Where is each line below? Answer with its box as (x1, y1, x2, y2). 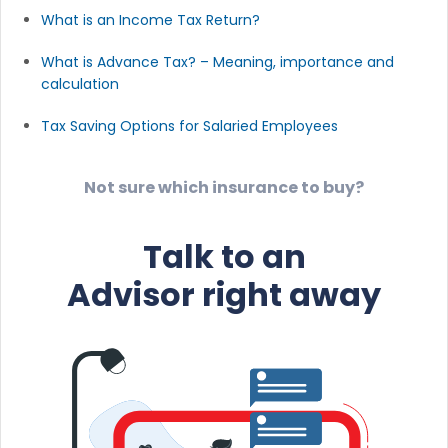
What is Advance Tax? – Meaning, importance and (41, 51, 394, 72)
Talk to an (142, 233, 306, 279)
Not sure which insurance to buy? (84, 175, 364, 199)
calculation (41, 73, 119, 94)
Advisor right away (67, 271, 381, 317)
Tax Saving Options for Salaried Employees (41, 115, 338, 136)
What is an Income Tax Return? (41, 9, 260, 30)
